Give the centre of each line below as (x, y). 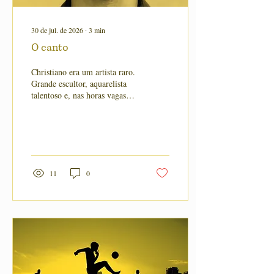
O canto (50, 48)
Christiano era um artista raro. (83, 72)
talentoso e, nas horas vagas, (80, 95)
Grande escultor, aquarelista (79, 83)
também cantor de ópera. (74, 107)
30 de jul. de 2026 (57, 30)
